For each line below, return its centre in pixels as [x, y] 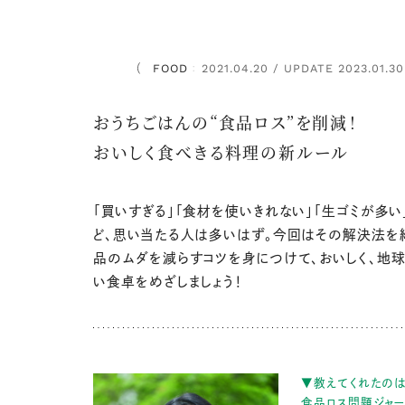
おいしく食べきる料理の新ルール [221, 151]
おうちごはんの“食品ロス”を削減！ [226, 122]
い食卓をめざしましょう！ [168, 282]
